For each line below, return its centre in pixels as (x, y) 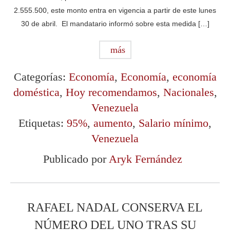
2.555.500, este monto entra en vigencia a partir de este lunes (115, 10)
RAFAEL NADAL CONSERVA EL (115, 207)
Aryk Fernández (145, 159)
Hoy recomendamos (111, 92)
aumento (113, 123)
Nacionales (188, 92)
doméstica (36, 92)
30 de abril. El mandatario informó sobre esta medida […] (115, 23)
